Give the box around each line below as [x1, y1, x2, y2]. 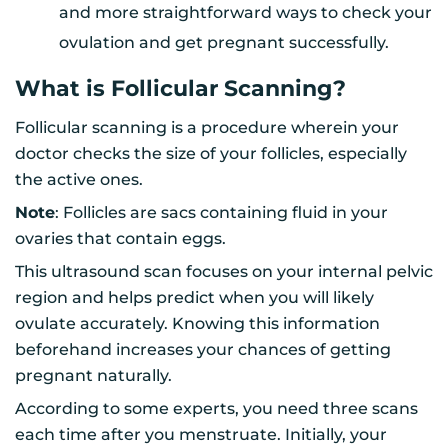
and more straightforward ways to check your [59, 3, 432, 23]
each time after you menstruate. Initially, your [15, 425, 387, 445]
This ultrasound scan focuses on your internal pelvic [15, 262, 433, 282]
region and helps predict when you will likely [15, 288, 374, 308]
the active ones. [15, 170, 143, 190]
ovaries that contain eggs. [15, 229, 226, 249]
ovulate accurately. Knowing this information [15, 314, 380, 334]
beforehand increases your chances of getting [15, 340, 391, 360]
